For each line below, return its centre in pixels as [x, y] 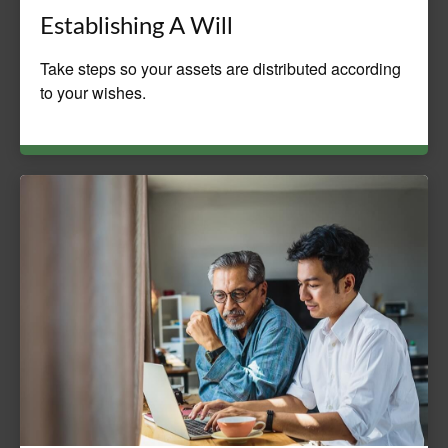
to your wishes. [93, 92]
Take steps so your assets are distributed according [220, 68]
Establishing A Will [136, 26]
